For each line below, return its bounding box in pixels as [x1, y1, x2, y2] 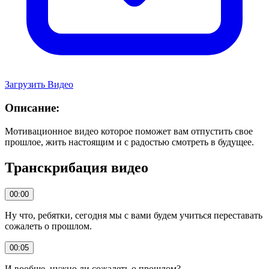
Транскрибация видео [5, 159, 148, 175]
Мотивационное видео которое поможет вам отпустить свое [5, 125, 253, 136]
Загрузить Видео [5, 79, 73, 90]
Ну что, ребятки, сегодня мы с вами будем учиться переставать [5, 210, 262, 220]
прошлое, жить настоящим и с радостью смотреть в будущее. [5, 136, 254, 147]
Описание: [5, 101, 59, 115]
